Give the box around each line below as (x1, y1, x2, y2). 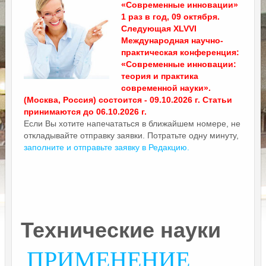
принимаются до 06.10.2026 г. (24, 106, 147, 116)
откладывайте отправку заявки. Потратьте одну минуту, (24, 130, 239, 140)
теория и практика (121, 71, 198, 81)
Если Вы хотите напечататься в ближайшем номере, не (24, 118, 240, 128)
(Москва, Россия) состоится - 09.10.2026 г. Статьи (24, 94, 232, 104)
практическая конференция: (121, 47, 239, 57)
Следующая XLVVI (121, 23, 197, 33)
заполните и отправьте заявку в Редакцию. (24, 142, 189, 152)
